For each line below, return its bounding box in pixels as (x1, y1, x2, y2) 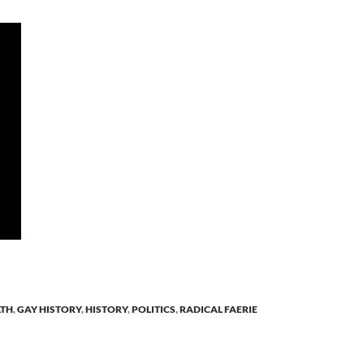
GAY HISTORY (17, 303, 81, 315)
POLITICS (132, 303, 175, 315)
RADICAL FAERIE (180, 303, 258, 315)
